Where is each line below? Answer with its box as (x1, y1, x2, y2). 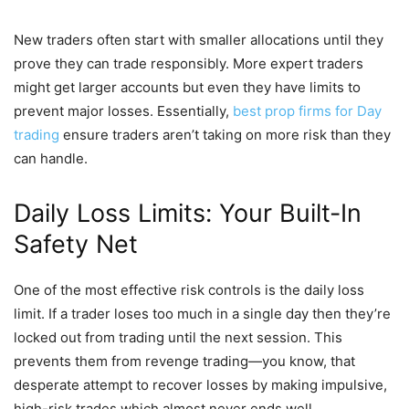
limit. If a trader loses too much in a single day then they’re (14, 305, 391, 323)
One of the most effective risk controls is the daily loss (14, 281, 364, 299)
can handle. (14, 150, 88, 168)
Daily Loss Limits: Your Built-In (14, 198, 362, 229)
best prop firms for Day (233, 102, 382, 121)
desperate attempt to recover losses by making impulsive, (14, 376, 387, 394)
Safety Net (14, 229, 138, 260)
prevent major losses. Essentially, (14, 102, 233, 121)
